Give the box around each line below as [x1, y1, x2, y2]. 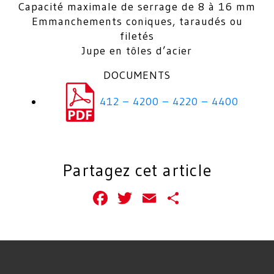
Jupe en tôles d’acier [82, 44, 192, 58]
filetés [120, 29, 154, 43]
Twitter [135, 186, 198, 210]
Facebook [110, 186, 193, 210]
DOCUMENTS [103, 68, 171, 83]
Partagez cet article [62, 160, 212, 181]
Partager [183, 186, 262, 210]
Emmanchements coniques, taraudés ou [31, 15, 243, 29]
